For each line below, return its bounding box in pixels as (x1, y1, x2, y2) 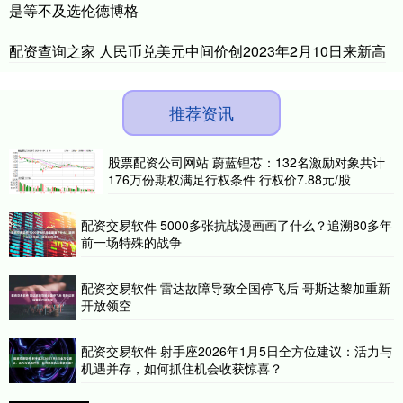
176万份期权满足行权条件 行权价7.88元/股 (107, 170, 351, 189)
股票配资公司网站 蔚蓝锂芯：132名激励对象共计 (107, 153, 385, 172)
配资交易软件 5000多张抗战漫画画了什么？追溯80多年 (81, 216, 392, 235)
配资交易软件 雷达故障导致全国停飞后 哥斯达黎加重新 (81, 279, 390, 298)
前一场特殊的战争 (81, 233, 182, 252)
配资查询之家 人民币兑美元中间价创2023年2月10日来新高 (9, 40, 386, 62)
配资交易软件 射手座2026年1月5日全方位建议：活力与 (81, 342, 392, 361)
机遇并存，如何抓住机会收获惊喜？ (81, 359, 282, 378)
